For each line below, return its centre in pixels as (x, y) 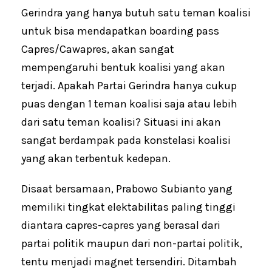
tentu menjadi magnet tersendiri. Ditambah (129, 261)
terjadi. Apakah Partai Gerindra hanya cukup (129, 85)
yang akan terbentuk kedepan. (96, 158)
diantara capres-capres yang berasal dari (121, 225)
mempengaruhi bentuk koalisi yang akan (123, 67)
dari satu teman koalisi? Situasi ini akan (121, 122)
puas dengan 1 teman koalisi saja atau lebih (129, 104)
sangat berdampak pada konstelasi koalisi (126, 140)
